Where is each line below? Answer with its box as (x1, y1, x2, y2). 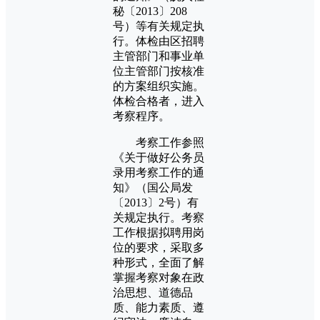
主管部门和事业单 (113, 49, 204, 62)
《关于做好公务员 (113, 151, 204, 164)
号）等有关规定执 (113, 19, 204, 32)
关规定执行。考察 (113, 211, 204, 224)
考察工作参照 (113, 136, 204, 149)
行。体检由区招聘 (113, 34, 204, 47)
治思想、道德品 (113, 286, 193, 299)
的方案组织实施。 (113, 79, 204, 92)
